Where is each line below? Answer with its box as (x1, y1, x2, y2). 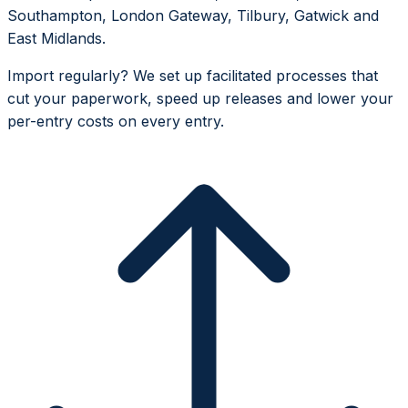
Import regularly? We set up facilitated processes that (7, 66, 378, 86)
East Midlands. (7, 29, 106, 48)
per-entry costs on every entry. (7, 112, 224, 131)
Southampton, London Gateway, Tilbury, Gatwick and (7, 6, 379, 25)
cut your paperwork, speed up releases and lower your (7, 89, 393, 108)
